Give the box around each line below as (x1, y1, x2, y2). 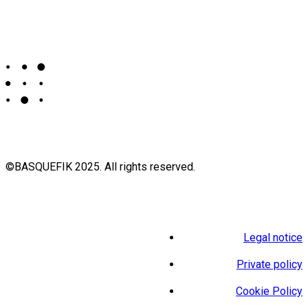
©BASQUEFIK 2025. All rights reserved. (5, 159, 195, 173)
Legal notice (243, 230, 302, 244)
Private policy (236, 257, 302, 271)
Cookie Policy (236, 284, 302, 298)
